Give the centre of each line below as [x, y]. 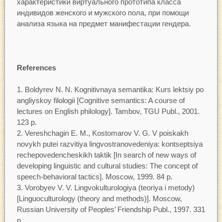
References [36, 67]
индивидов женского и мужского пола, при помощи [103, 12]
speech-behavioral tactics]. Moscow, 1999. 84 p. [94, 177]
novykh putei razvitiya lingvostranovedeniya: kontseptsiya [110, 144]
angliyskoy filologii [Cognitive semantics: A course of [101, 101]
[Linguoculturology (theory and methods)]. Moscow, [99, 199]
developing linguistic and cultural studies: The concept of [107, 166]
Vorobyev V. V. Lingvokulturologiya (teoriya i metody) [110, 188]
